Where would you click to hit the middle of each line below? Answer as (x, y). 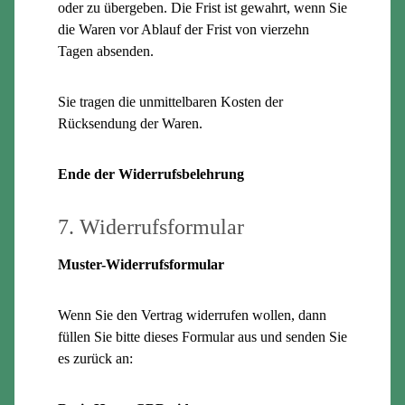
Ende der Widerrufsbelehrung (151, 174)
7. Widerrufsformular (151, 226)
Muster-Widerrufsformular (141, 264)
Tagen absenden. (106, 51)
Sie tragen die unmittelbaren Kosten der (170, 101)
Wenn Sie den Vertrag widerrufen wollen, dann (192, 315)
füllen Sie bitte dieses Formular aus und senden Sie (202, 336)
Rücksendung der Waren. (130, 123)
